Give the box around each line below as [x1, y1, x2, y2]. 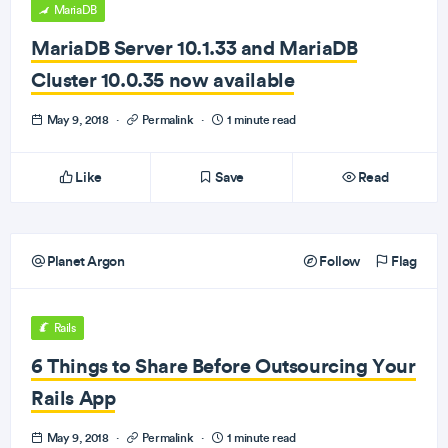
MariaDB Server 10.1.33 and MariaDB [31, 35, 358, 60]
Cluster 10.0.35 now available [31, 67, 295, 92]
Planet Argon [44, 252, 125, 270]
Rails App [31, 385, 116, 410]
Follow [316, 252, 360, 270]
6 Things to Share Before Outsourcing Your [31, 353, 416, 378]
